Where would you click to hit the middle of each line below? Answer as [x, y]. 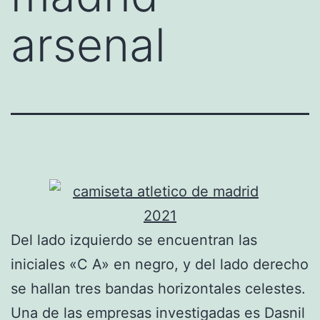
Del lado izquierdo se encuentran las [134, 240]
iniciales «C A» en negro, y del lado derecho [160, 264]
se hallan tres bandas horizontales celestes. [158, 288]
